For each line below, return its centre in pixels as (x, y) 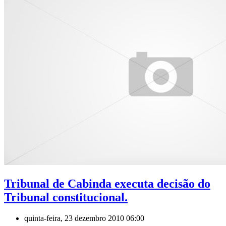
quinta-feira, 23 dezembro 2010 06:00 (84, 218)
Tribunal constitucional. (66, 197)
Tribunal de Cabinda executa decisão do (107, 183)
